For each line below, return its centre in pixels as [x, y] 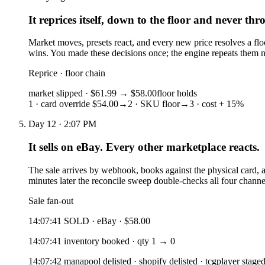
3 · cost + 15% [216, 104]
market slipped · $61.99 [74, 93]
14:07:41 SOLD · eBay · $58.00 [89, 221]
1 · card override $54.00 [73, 104]
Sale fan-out [51, 201]
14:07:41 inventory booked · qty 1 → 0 [102, 241]
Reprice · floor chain [67, 73]
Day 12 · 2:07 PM [62, 124]
